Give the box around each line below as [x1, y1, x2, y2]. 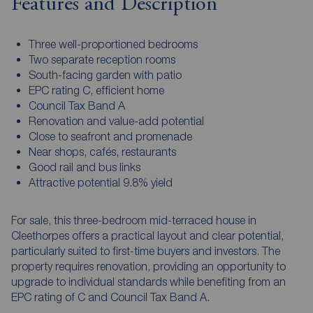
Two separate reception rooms [28, 52, 175, 66]
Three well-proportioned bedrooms [28, 37, 198, 50]
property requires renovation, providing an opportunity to [11, 259, 286, 272]
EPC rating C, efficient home [28, 83, 164, 96]
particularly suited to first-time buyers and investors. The [11, 244, 280, 257]
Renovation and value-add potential [28, 114, 204, 127]
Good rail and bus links [28, 160, 140, 173]
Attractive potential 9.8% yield [28, 175, 173, 189]
